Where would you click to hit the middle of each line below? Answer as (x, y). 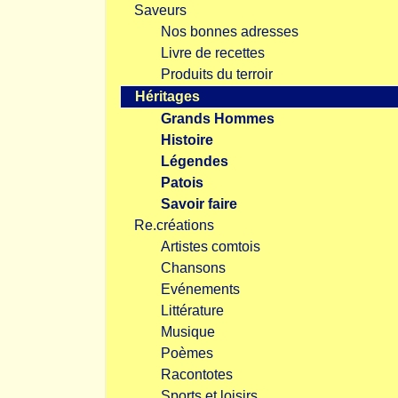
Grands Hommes (218, 119)
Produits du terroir (217, 74)
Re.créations (174, 225)
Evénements (200, 289)
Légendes (195, 161)
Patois (182, 183)
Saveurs (160, 10)
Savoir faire (199, 204)
